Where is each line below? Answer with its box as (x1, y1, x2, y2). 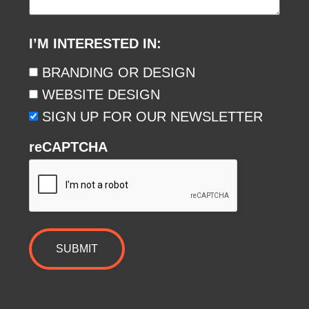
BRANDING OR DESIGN (42, 64, 196, 80)
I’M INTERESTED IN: (29, 36, 162, 52)
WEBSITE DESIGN (42, 86, 161, 102)
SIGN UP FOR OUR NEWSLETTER (42, 108, 263, 124)
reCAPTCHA (29, 139, 108, 154)
